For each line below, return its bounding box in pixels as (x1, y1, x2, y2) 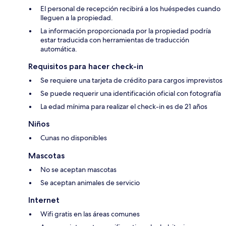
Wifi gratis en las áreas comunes (40, 209, 140, 219)
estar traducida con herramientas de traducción (40, 35, 189, 45)
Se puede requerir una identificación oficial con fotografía (40, 89, 221, 98)
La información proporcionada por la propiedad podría (40, 26, 211, 36)
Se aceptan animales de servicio (40, 178, 140, 188)
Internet (28, 195, 60, 205)
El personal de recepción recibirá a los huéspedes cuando (40, 4, 220, 14)
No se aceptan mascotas (40, 165, 117, 175)
